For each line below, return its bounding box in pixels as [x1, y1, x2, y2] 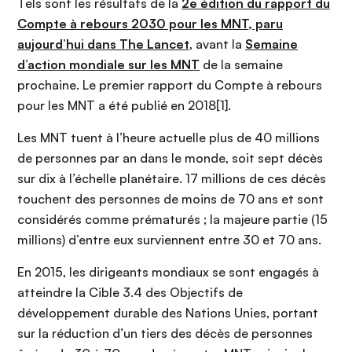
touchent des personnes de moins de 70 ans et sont [17, 191, 324, 207]
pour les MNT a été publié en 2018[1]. [17, 97, 231, 114]
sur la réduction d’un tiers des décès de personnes [17, 325, 313, 342]
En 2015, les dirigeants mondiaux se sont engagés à [17, 264, 319, 280]
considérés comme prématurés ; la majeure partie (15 [17, 211, 328, 228]
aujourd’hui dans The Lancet [17, 36, 189, 53]
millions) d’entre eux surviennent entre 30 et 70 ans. [17, 232, 321, 248]
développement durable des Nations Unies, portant [17, 305, 318, 321]
